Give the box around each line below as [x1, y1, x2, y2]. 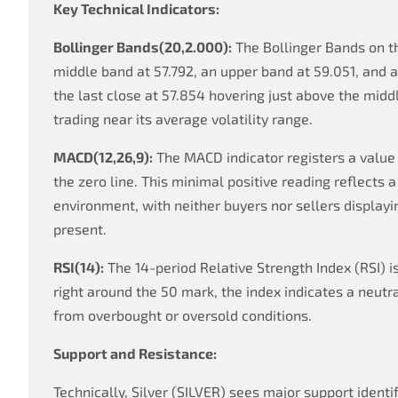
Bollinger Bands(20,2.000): [53, 38, 232, 55]
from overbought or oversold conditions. [53, 306, 312, 323]
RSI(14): [53, 259, 104, 275]
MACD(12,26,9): [53, 148, 153, 165]
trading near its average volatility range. [53, 110, 313, 127]
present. [53, 220, 107, 237]
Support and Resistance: [53, 345, 217, 362]
